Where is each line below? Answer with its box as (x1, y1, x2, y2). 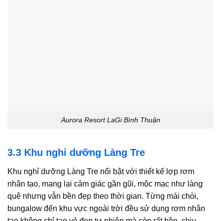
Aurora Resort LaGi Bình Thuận (61, 115, 160, 124)
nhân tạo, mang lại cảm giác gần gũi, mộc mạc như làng (7, 179, 203, 188)
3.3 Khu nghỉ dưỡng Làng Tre (7, 147, 148, 158)
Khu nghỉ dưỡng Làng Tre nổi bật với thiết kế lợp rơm (7, 167, 194, 176)
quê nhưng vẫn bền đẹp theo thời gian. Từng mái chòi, (7, 191, 198, 200)
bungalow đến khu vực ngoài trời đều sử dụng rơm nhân (7, 204, 205, 213)
